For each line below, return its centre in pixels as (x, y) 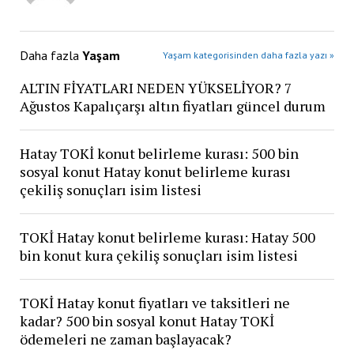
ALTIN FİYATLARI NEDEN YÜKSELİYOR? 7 (156, 88)
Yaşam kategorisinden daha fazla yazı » (249, 55)
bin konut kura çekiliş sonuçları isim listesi (158, 256)
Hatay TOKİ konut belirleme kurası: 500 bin (159, 154)
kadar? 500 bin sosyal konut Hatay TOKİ (147, 321)
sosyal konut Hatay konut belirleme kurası (155, 172)
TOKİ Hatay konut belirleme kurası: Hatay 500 (167, 237)
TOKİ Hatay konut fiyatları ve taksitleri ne (154, 303)
